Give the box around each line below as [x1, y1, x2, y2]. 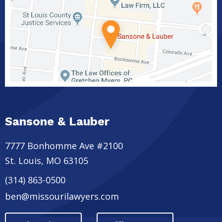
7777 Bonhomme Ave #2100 [5, 139, 123, 152]
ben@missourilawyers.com [5, 190, 119, 202]
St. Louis [5, 154, 41, 166]
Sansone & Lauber [5, 114, 110, 128]
